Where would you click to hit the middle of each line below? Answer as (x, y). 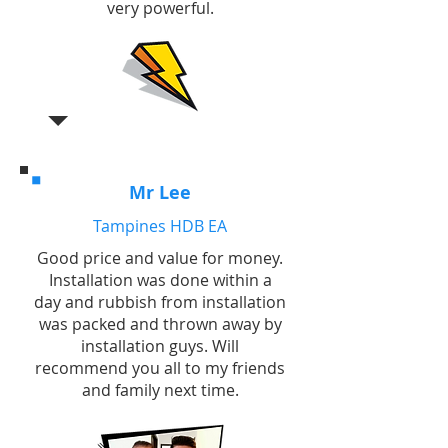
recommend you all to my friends (160, 368)
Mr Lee (160, 192)
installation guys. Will (160, 346)
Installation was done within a (160, 280)
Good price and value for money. (160, 258)
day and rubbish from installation (160, 302)
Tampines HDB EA (160, 226)
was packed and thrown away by (160, 324)
